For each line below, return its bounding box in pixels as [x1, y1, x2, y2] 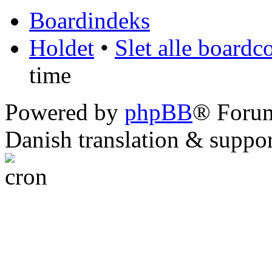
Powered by [5, 98, 124, 125]
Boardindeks [29, 7, 150, 33]
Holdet [29, 34, 94, 61]
